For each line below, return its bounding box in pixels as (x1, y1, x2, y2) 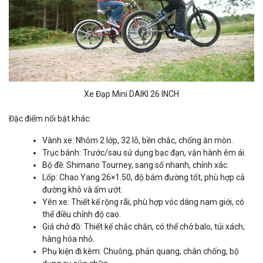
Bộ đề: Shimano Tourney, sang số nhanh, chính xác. (42, 160, 229, 170)
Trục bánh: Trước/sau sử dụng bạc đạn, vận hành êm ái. (42, 148, 246, 158)
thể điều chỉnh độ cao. (42, 210, 121, 220)
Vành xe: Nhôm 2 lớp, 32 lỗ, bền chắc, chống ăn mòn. (42, 136, 233, 146)
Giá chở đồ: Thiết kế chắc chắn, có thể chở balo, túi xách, (42, 222, 245, 232)
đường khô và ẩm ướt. (42, 185, 123, 195)
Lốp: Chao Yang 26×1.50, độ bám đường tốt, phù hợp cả (42, 173, 245, 183)
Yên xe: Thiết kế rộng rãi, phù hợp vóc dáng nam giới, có (42, 197, 244, 207)
